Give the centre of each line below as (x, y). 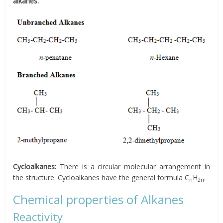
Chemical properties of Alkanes (99, 200)
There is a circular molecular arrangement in (133, 167)
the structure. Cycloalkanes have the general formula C (101, 178)
